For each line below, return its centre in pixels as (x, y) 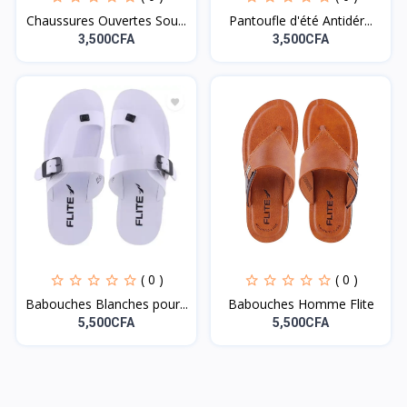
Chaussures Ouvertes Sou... (106, 20)
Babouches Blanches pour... (106, 303)
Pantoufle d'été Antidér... (301, 20)
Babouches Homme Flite (301, 303)
